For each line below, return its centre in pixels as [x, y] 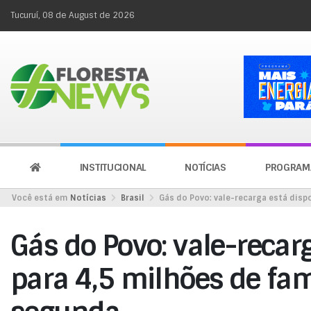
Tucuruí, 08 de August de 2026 [73, 16]
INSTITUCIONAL [113, 167]
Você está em [40, 197]
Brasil [133, 197]
